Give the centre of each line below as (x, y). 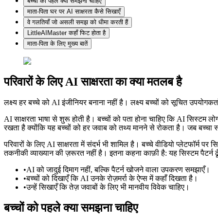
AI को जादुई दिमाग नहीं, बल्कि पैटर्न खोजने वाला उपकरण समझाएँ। (118, 170)
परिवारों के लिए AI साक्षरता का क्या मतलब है (93, 82)
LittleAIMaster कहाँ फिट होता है (66, 33)
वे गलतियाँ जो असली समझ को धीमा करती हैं (78, 22)
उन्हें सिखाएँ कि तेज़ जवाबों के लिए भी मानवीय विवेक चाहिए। (108, 187)
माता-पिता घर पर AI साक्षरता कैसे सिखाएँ (74, 12)
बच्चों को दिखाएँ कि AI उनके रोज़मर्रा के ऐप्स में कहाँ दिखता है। (112, 179)
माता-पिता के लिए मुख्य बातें (57, 44)
